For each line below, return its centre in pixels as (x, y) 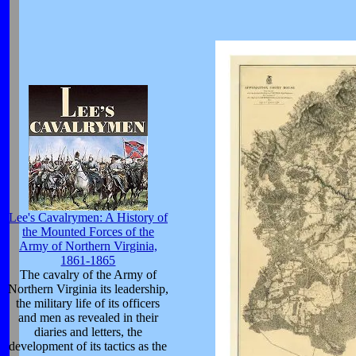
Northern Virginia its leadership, (88, 289)
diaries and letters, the (88, 332)
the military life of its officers (88, 303)
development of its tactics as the (88, 346)
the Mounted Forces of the (88, 232)
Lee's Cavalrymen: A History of (88, 217)
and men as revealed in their (88, 317)
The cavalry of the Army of (88, 275)
